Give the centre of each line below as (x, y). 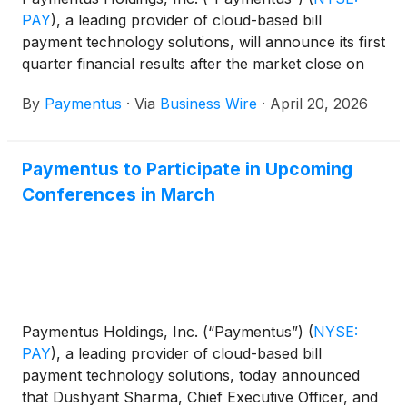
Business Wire (208, 103)
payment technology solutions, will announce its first (203, 41)
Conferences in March (119, 194)
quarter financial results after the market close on (193, 63)
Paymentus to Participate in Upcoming (187, 169)
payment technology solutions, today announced (191, 376)
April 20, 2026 (319, 103)
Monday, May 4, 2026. (99, 85)
